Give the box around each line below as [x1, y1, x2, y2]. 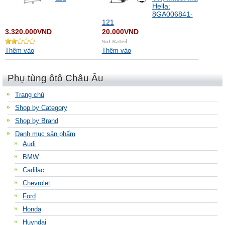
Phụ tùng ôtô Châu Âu [8, 73, 103, 83]
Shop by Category [15, 104, 67, 111]
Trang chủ [15, 91, 44, 98]
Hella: [152, 2, 170, 10]
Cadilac [23, 166, 44, 174]
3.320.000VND [5, 28, 52, 36]
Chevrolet [23, 179, 50, 187]
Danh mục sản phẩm [15, 130, 75, 138]
